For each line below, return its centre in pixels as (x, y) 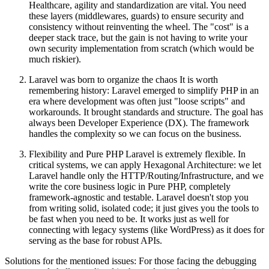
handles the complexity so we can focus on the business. (135, 134)
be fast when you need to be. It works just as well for (129, 219)
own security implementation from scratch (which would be (141, 49)
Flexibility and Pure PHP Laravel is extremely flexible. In (137, 154)
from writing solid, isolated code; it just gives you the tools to (144, 208)
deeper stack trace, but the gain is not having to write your (138, 38)
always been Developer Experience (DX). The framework (139, 123)
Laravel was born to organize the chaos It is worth (123, 80)
